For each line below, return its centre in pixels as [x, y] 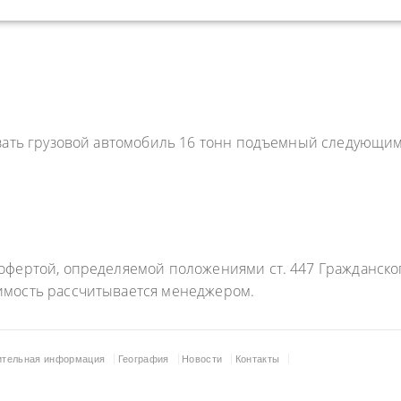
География [143, 358]
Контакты [257, 358]
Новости [202, 358]
